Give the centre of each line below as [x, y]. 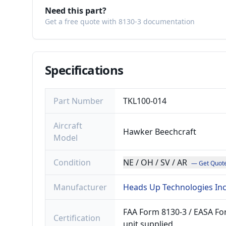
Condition [72, 162]
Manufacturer [80, 187]
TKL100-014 [145, 101]
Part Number [78, 101]
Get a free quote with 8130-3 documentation [120, 21]
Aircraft [68, 126]
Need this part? [76, 11]
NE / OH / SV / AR [155, 162]
